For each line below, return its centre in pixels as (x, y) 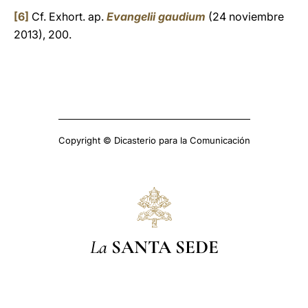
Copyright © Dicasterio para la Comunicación (154, 140)
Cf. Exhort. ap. (68, 16)
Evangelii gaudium (156, 16)
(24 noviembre (245, 16)
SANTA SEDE (165, 247)
